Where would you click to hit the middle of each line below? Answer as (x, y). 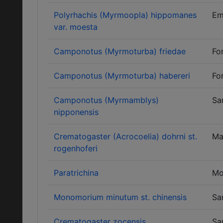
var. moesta (76, 27)
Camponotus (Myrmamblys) (106, 100)
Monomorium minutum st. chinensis (120, 197)
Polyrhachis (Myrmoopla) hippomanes (125, 15)
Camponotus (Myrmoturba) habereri (122, 76)
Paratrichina (76, 173)
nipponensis (76, 112)
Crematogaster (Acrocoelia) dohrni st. (125, 136)
